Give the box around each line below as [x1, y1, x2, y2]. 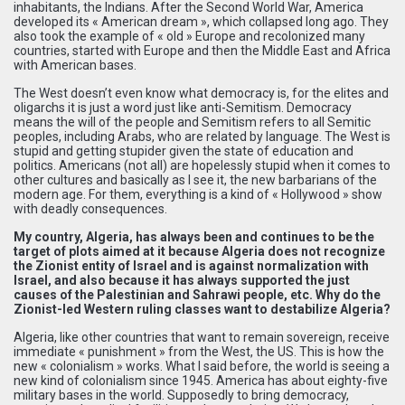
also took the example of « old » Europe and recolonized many [14, 28, 365, 43]
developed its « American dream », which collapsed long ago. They [14, 14, 389, 29]
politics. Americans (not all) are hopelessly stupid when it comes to [14, 157, 391, 173]
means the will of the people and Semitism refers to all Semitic [14, 114, 371, 129]
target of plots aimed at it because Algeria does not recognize [14, 243, 385, 259]
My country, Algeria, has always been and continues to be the [14, 229, 374, 244]
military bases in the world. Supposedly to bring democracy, [14, 387, 349, 402]
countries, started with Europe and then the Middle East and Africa [14, 42, 391, 58]
